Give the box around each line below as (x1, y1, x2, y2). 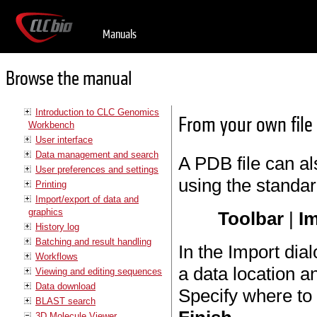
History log (35, 221, 79, 232)
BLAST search (35, 295, 96, 306)
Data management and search (35, 149, 158, 160)
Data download (35, 280, 96, 292)
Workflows (35, 250, 78, 262)
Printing (35, 178, 67, 190)
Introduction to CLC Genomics (35, 106, 159, 117)
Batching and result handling (35, 236, 151, 247)
